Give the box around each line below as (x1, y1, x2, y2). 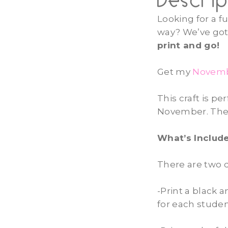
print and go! (157, 40, 220, 50)
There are (157, 159, 205, 169)
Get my (157, 66, 193, 77)
